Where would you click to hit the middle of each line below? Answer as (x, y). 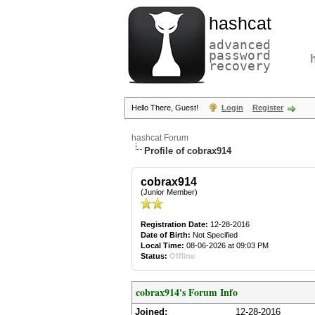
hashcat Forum (160, 138)
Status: (154, 256)
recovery (240, 66)
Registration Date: (174, 224)
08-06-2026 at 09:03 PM (226, 245)
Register (268, 108)
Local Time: (162, 245)
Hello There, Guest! (166, 108)
